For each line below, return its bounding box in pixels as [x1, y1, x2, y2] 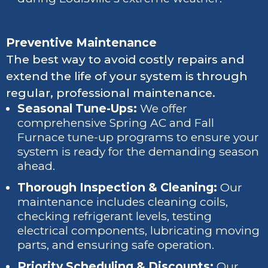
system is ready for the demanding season [17, 144, 260, 159]
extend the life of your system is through [6, 69, 248, 83]
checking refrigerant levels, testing [17, 209, 212, 223]
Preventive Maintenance [6, 35, 157, 50]
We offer [137, 101, 188, 115]
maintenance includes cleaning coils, [17, 194, 229, 209]
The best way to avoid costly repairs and [6, 52, 244, 66]
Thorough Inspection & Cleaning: [17, 180, 218, 194]
